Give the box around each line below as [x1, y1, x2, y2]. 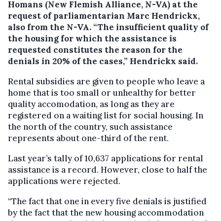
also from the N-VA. [8, 22, 93, 33]
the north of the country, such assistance [8, 121, 173, 133]
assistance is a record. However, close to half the [8, 164, 207, 176]
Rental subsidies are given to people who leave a [8, 76, 205, 87]
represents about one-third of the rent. [8, 133, 169, 144]
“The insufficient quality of [93, 22, 209, 33]
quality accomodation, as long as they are [8, 99, 175, 110]
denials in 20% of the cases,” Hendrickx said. [8, 56, 198, 67]
